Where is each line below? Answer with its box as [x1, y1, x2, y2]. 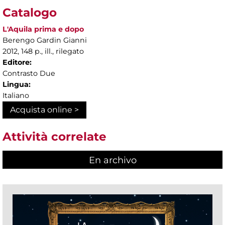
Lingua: [3, 80, 31, 89]
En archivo [88, 154, 137, 166]
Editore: [3, 58, 32, 67]
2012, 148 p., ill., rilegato [3, 47, 84, 56]
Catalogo [3, 6, 57, 20]
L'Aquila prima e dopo [3, 25, 84, 34]
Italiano [3, 91, 29, 100]
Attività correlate [3, 130, 106, 144]
